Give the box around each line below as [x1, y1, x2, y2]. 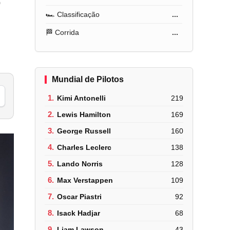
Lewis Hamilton [57, 110, 111, 119]
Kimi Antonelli [57, 93, 106, 102]
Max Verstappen [57, 176, 113, 184]
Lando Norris [57, 159, 103, 168]
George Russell [57, 126, 111, 135]
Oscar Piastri [57, 192, 102, 201]
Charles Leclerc [57, 143, 112, 151]
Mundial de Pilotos [52, 75, 124, 84]
